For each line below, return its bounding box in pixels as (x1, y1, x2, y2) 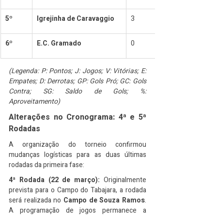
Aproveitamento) (9, 96, 60, 107)
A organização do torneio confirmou (9, 139, 146, 150)
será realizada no (9, 195, 63, 205)
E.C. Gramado (37, 38, 81, 48)
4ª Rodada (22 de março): (9, 175, 100, 185)
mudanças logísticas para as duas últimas (9, 150, 146, 160)
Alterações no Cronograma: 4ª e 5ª (9, 111, 146, 123)
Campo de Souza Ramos (63, 195, 145, 205)
